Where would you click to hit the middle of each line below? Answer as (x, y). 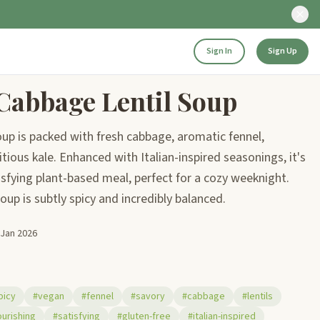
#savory (148, 296)
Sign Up (282, 51)
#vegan (49, 296)
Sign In (219, 51)
